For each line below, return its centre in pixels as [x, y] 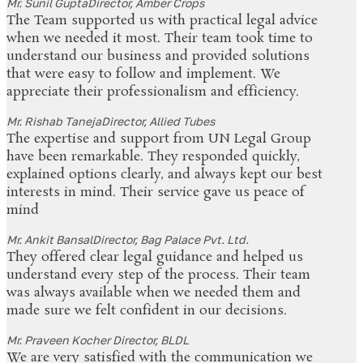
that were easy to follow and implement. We [143, 75]
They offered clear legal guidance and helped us [155, 258]
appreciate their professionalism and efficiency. [153, 92]
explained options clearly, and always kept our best [164, 175]
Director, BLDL [151, 340]
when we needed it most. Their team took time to [160, 39]
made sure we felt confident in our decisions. [147, 311]
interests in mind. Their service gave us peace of [156, 193]
